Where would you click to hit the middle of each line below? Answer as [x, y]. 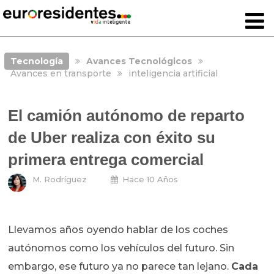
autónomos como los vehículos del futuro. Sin [121, 248]
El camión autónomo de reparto [127, 116]
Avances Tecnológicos [139, 61]
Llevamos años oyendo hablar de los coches [118, 230]
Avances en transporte [61, 73]
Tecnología [36, 61]
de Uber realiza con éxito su [112, 138]
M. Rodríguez [60, 180]
